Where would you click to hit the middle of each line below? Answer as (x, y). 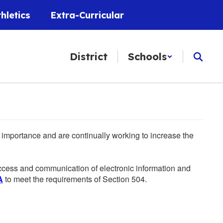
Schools (147, 56)
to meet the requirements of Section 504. (75, 179)
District (89, 56)
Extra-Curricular (87, 15)
